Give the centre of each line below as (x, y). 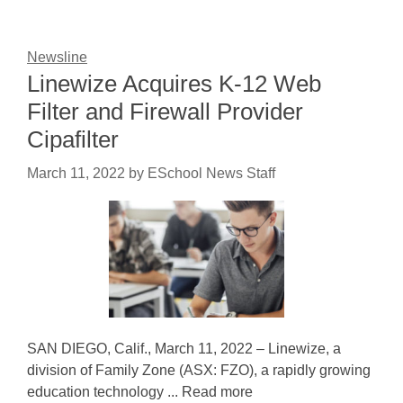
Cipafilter (73, 139)
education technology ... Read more (140, 392)
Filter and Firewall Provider (165, 112)
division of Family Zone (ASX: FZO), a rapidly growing (199, 370)
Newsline (57, 57)
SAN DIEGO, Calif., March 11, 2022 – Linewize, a (184, 349)
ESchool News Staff (211, 173)
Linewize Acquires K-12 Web (174, 84)
